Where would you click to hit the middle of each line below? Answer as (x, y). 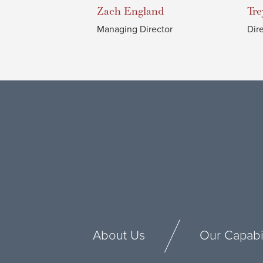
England (144, 11)
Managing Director (134, 29)
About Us (119, 236)
